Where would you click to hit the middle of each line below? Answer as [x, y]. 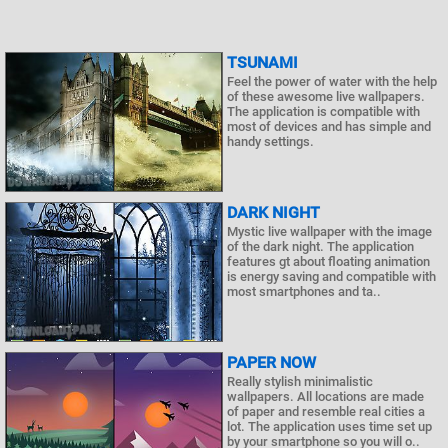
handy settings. [270, 141]
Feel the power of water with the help [332, 81]
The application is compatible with [323, 111]
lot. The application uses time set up [329, 426]
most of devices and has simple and [329, 126]
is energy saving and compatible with [331, 276]
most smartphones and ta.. [304, 291]
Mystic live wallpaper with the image [329, 231]
